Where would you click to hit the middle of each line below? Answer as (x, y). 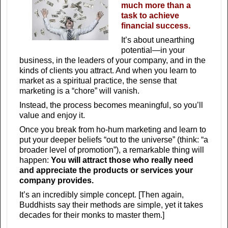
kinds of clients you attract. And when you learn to (108, 71)
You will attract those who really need (122, 160)
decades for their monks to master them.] (92, 215)
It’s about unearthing (158, 40)
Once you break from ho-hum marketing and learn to (113, 130)
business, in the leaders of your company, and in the (112, 61)
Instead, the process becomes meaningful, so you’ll (111, 105)
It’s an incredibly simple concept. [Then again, (102, 195)
